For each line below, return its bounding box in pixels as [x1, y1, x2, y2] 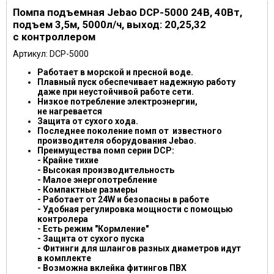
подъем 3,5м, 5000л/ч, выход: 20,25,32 [13, 18, 206, 31]
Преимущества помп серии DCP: [37, 146, 174, 155]
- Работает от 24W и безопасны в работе [37, 194, 209, 204]
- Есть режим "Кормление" [37, 224, 149, 234]
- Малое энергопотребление [37, 175, 157, 185]
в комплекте [37, 253, 91, 263]
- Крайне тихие [37, 155, 98, 165]
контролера [37, 214, 88, 224]
